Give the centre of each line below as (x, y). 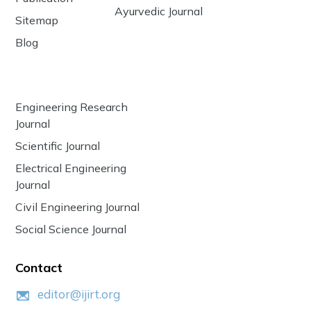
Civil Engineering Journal (78, 207)
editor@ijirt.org (79, 294)
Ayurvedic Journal (158, 11)
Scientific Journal (58, 145)
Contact (39, 267)
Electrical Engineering (71, 168)
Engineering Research (72, 107)
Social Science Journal (71, 229)
